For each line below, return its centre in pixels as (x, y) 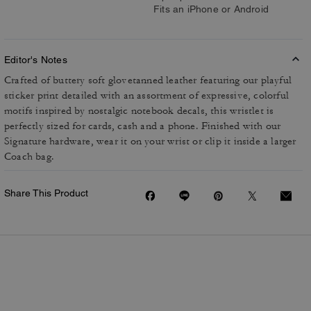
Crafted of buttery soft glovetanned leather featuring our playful (148, 80)
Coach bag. (29, 157)
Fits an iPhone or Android (211, 9)
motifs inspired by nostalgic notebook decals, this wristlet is (139, 111)
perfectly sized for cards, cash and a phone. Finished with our (143, 126)
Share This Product (46, 193)
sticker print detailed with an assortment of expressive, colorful (147, 95)
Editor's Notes (36, 60)
